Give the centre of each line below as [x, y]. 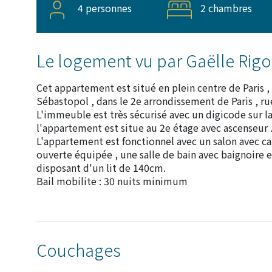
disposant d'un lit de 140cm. [101, 167]
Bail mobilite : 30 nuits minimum [112, 181]
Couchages [79, 250]
